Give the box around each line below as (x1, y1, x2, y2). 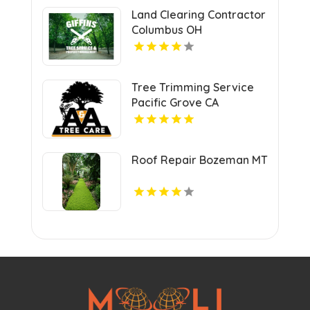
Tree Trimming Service (131, 80, 254, 95)
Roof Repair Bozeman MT (131, 153, 268, 167)
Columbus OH (131, 23, 202, 37)
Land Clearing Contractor (131, 8, 266, 22)
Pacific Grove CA (131, 95, 219, 110)
